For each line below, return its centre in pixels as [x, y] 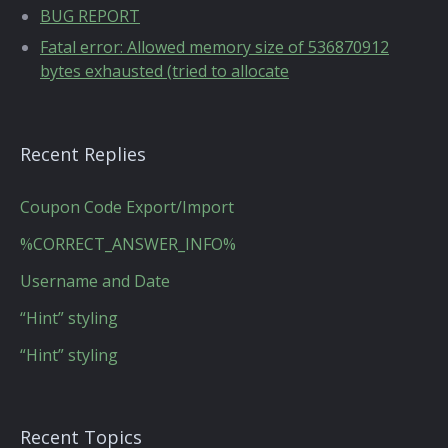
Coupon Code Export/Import [127, 207]
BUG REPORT [90, 16]
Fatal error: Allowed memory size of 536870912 [214, 47]
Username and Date [95, 281]
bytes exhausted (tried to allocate [164, 71]
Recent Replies [83, 154]
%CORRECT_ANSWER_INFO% [128, 244]
